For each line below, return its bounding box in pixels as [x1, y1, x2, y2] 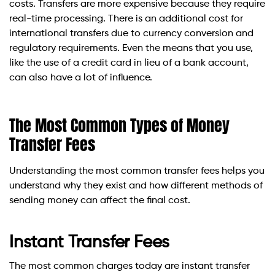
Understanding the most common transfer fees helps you [9, 166, 265, 176]
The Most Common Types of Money [9, 112, 230, 137]
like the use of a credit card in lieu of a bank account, [9, 58, 249, 68]
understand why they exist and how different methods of [9, 180, 263, 191]
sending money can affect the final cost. [9, 195, 190, 206]
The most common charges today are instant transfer [9, 261, 250, 271]
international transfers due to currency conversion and [9, 28, 254, 39]
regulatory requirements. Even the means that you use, [9, 43, 253, 53]
